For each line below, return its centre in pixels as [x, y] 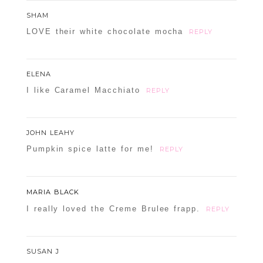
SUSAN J [43, 252]
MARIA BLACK [53, 192]
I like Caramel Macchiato [83, 90]
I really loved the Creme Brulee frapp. [113, 209]
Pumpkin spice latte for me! [90, 149]
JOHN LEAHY [50, 133]
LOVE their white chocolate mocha [105, 32]
